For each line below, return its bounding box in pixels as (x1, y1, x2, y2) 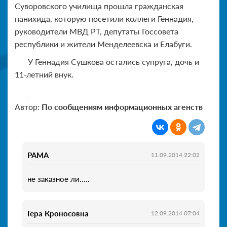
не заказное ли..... (27, 174, 90, 183)
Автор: (15, 101, 42, 111)
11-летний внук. (15, 69, 73, 79)
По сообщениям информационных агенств (42, 101, 203, 111)
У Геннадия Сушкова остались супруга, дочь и (28, 56, 199, 66)
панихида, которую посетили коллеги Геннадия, (15, 13, 194, 23)
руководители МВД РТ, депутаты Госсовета (15, 26, 178, 36)
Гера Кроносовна (27, 208, 89, 218)
